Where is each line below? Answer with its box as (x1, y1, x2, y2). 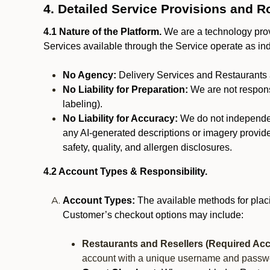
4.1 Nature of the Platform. (43, 27, 162, 37)
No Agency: (63, 70, 116, 80)
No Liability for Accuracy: (63, 113, 178, 124)
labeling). (63, 99, 102, 109)
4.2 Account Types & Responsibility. (43, 166, 210, 177)
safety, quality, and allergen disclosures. (63, 142, 232, 152)
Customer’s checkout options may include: (63, 210, 243, 220)
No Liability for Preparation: (63, 84, 188, 95)
